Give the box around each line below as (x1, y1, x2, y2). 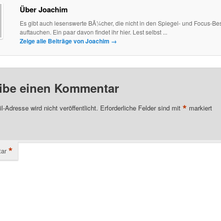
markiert (186, 103, 212, 112)
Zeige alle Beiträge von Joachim (19, 37, 111, 46)
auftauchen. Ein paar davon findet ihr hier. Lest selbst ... (19, 28, 167, 37)
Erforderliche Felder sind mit (100, 103, 183, 112)
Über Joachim (19, 4, 68, 15)
